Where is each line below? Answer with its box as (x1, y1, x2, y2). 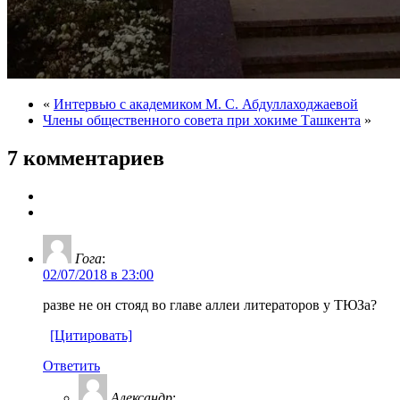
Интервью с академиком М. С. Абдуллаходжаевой (54, 96, 358, 112)
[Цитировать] (50, 327, 132, 343)
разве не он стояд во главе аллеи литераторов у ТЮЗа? (43, 296, 377, 312)
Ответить (43, 357, 100, 373)
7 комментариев (7, 146, 164, 170)
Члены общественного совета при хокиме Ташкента (43, 112, 361, 128)
